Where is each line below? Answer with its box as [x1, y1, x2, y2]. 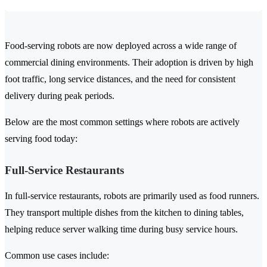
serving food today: [5, 133, 77, 144]
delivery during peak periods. [5, 91, 114, 101]
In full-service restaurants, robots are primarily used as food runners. [5, 191, 259, 201]
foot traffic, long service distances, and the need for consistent [5, 74, 235, 85]
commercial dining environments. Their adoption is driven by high [5, 57, 253, 68]
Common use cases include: [5, 250, 109, 261]
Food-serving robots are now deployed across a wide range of [5, 41, 237, 51]
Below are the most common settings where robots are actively [5, 117, 240, 128]
